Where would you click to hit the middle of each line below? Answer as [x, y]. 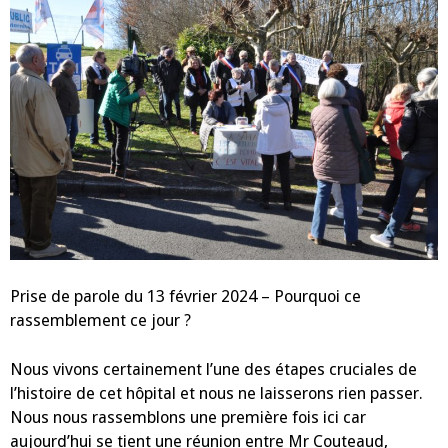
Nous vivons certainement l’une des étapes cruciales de [213, 369]
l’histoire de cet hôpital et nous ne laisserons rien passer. [216, 393]
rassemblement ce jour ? [100, 321]
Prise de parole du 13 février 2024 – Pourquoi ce [185, 297]
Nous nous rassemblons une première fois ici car [188, 417]
